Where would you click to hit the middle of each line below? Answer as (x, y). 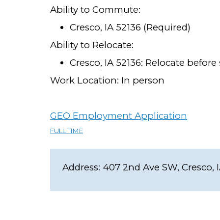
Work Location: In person (107, 80)
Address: (81, 167)
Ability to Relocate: (92, 45)
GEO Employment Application (119, 116)
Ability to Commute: (95, 10)
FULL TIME (67, 131)
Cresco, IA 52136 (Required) (130, 27)
